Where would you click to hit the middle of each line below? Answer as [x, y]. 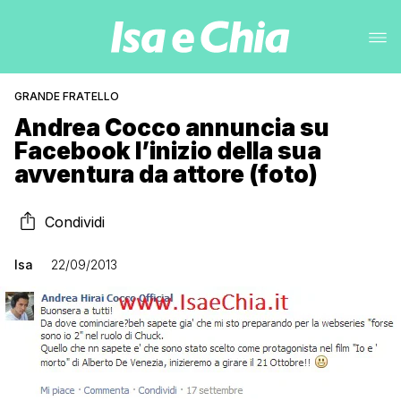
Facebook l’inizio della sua [168, 151]
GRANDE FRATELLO [67, 96]
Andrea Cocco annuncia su [172, 128]
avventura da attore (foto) [166, 174]
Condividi [75, 222]
